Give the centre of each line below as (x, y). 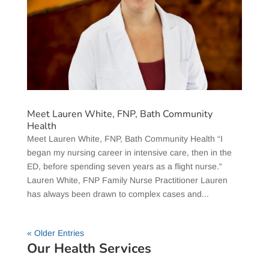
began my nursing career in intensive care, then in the (129, 153)
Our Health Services (89, 249)
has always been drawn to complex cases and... (118, 194)
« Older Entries (55, 233)
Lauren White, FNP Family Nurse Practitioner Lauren (127, 180)
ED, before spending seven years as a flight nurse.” (124, 167)
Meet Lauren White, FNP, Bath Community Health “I (125, 139)
